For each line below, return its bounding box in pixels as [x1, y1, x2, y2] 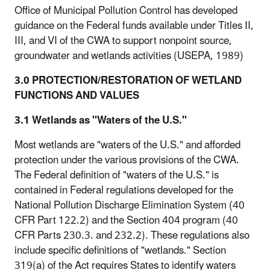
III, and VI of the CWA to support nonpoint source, [14, 30, 232, 52]
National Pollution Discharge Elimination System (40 [14, 194, 245, 216]
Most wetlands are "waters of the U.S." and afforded [14, 134, 240, 156]
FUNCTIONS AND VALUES [14, 84, 139, 107]
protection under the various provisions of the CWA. [14, 149, 239, 171]
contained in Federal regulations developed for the [14, 179, 233, 201]
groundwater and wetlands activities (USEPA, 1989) [14, 45, 243, 67]
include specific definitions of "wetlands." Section [14, 239, 226, 262]
